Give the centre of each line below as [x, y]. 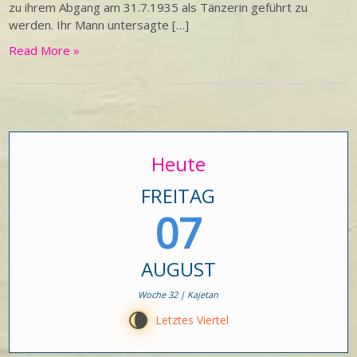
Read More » [45, 50]
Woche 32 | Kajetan [178, 294]
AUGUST [178, 269]
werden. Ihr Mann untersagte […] [99, 25]
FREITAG [178, 196]
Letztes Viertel [192, 320]
